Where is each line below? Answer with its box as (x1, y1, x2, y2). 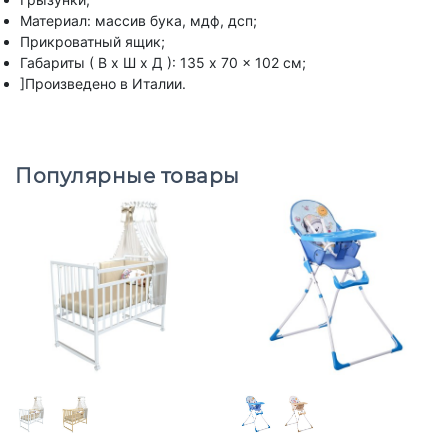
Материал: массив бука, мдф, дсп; (20, 11, 257, 29)
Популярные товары (15, 163, 240, 188)
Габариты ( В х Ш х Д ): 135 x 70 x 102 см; (20, 53, 306, 71)
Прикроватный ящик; (20, 32, 165, 50)
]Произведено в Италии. (20, 74, 186, 92)
